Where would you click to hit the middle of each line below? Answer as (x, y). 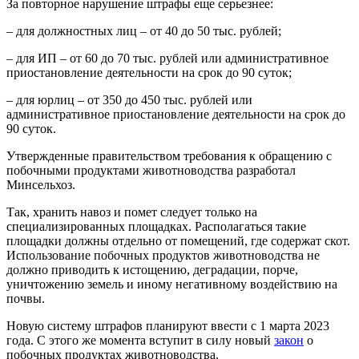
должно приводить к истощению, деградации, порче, (152, 269)
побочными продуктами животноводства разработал (151, 170)
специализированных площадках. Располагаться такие (156, 226)
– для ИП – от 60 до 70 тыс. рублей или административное (167, 58)
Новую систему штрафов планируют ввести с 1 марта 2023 (168, 325)
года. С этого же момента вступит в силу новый (140, 340)
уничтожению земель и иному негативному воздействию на (172, 284)
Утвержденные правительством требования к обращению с (169, 155)
